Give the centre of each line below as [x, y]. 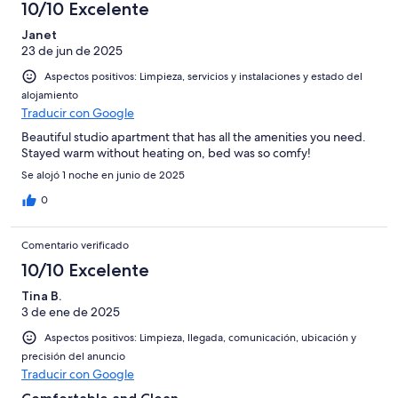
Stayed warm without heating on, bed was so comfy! [166, 152]
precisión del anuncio [73, 356]
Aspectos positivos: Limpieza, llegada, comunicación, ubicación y [200, 337]
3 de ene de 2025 [71, 311]
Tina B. [41, 295]
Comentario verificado [75, 245]
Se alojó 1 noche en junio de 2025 [103, 175]
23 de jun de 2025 [72, 50]
